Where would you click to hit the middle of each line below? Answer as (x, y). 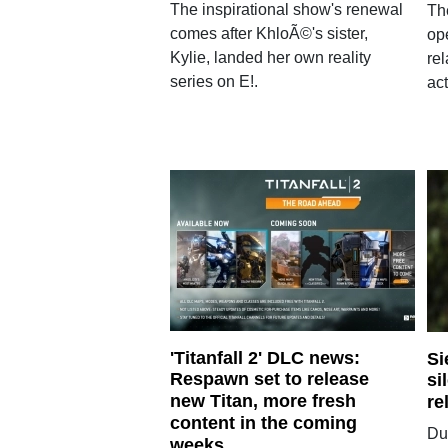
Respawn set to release (269, 379)
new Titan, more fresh (262, 401)
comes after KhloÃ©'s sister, (268, 34)
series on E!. (213, 82)
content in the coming (263, 422)
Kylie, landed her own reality (270, 58)
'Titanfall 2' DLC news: (264, 357)
